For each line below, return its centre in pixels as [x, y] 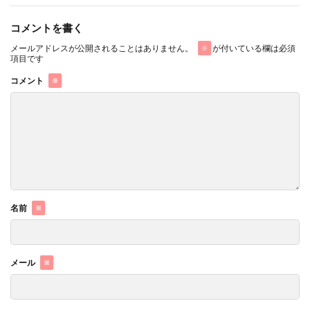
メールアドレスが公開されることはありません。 [102, 48]
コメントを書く [47, 27]
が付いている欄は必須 [253, 48]
